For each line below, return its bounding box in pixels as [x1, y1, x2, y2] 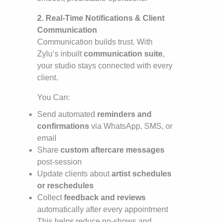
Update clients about [37, 169, 111, 178]
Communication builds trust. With [37, 38, 153, 47]
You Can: [37, 93, 70, 102]
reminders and [97, 110, 152, 119]
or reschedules [37, 181, 94, 190]
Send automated [37, 110, 97, 119]
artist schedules [111, 169, 171, 178]
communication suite [84, 50, 163, 58]
